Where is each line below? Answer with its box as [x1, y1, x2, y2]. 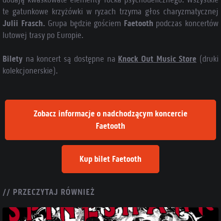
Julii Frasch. [2, 18, 45, 29]
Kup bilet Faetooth [79, 153, 142, 164]
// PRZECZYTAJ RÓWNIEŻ [2, 186, 95, 197]
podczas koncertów [156, 18, 219, 29]
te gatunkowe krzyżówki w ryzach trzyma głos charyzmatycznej [2, 6, 219, 17]
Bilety [2, 53, 26, 64]
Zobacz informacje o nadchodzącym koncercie [34, 108, 187, 119]
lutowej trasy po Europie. [2, 30, 83, 40]
